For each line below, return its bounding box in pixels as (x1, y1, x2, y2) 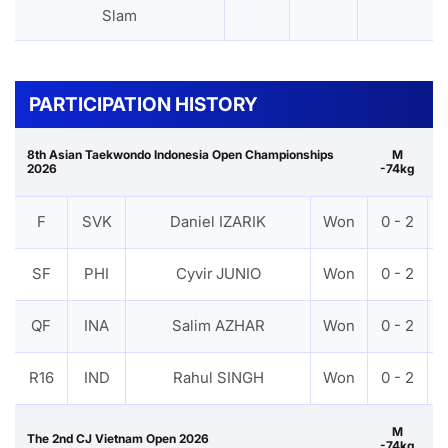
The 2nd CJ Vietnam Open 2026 (27, 430, 209, 446)
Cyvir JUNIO (175, 263, 261, 283)
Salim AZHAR (171, 315, 265, 335)
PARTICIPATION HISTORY (29, 91, 258, 116)
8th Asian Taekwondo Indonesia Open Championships (27, 146, 334, 162)
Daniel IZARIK (170, 211, 266, 231)
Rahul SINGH (172, 367, 264, 387)
